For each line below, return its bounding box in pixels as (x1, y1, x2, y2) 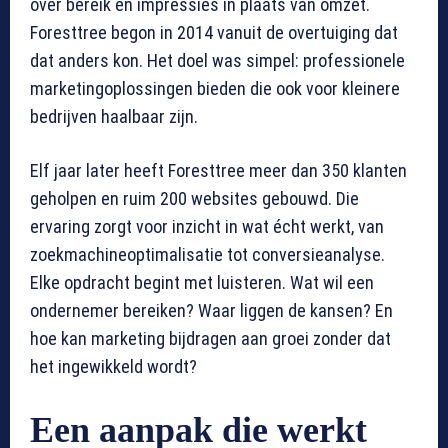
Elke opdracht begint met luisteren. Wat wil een (30, 272, 374, 294)
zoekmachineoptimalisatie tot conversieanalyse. (30, 244, 385, 266)
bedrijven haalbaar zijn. (30, 106, 198, 128)
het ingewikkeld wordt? (30, 356, 197, 378)
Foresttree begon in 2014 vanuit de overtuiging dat (30, 22, 398, 44)
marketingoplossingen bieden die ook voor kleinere (30, 78, 400, 100)
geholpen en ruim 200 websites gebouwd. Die (30, 188, 359, 210)
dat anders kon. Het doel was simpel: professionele (30, 50, 405, 72)
